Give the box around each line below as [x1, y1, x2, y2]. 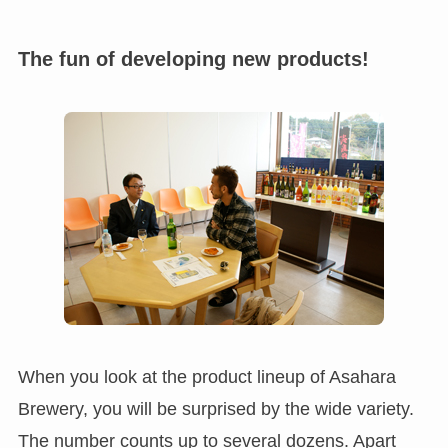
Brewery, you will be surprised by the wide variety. [17, 398, 414, 419]
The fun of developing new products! [17, 47, 369, 70]
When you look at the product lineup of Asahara [17, 366, 396, 387]
